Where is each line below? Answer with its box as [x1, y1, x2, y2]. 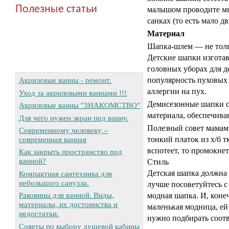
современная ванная [19, 134, 87, 144]
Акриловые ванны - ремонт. [19, 76, 112, 85]
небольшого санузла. [19, 178, 89, 187]
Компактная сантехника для [19, 169, 112, 178]
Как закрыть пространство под [19, 147, 123, 156]
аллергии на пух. [147, 87, 207, 96]
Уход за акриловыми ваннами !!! [19, 88, 127, 97]
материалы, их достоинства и [19, 200, 118, 209]
